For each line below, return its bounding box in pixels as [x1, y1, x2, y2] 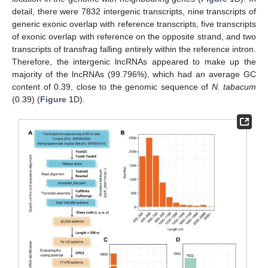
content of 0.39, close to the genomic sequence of [12, 82, 212, 92]
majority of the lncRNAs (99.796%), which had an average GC [12, 69, 256, 79]
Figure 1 [40, 95, 74, 104]
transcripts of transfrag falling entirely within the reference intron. [12, 44, 256, 54]
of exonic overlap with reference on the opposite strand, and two [12, 32, 256, 41]
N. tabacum [211, 82, 256, 92]
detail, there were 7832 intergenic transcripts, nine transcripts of [12, 7, 256, 16]
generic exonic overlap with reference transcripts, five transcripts [12, 19, 256, 29]
